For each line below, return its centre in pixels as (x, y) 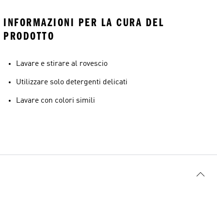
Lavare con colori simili (55, 101)
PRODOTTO (29, 36)
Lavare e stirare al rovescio (62, 64)
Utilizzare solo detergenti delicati (72, 82)
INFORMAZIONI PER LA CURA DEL (84, 23)
